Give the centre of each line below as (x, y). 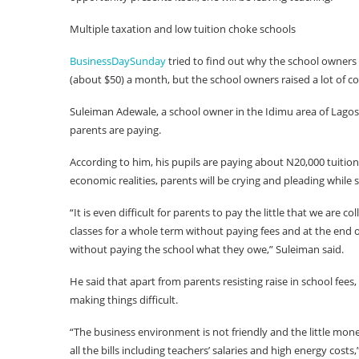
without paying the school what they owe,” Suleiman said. (207, 249)
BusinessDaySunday (118, 61)
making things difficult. (124, 300)
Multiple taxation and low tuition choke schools (183, 29)
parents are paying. (115, 130)
